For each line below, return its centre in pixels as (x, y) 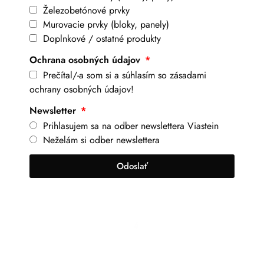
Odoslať (132, 166)
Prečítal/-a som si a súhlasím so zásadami (125, 75)
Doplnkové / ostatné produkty (102, 39)
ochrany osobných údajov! (82, 90)
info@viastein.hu (57, 252)
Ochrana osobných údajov (86, 60)
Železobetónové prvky (86, 11)
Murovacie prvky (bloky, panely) (106, 25)
